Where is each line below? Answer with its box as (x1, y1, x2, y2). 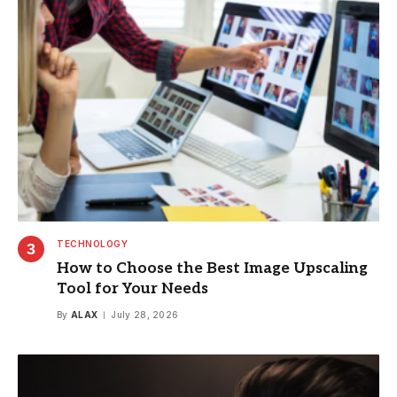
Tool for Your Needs (57, 279, 208, 298)
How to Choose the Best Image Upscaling (57, 259, 368, 277)
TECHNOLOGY (57, 237, 128, 249)
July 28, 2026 (111, 308, 179, 320)
